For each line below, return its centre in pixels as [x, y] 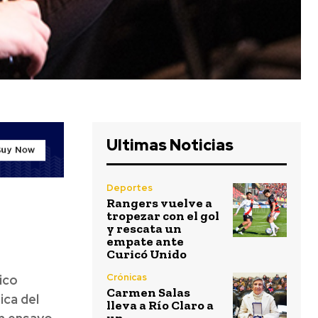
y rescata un [144, 229]
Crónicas [127, 278]
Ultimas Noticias [170, 146]
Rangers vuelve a [159, 203]
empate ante [145, 242]
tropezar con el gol [163, 216]
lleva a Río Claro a [160, 306]
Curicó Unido [147, 254]
